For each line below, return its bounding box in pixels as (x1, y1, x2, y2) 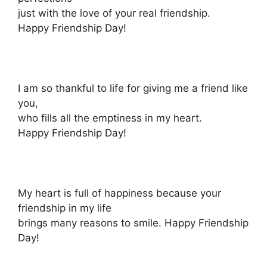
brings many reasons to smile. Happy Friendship (18, 216, 249, 229)
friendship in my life (18, 201, 111, 214)
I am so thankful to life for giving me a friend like (18, 82, 248, 94)
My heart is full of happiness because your (18, 187, 221, 199)
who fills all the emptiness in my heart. (18, 111, 202, 124)
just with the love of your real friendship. (18, 7, 210, 19)
